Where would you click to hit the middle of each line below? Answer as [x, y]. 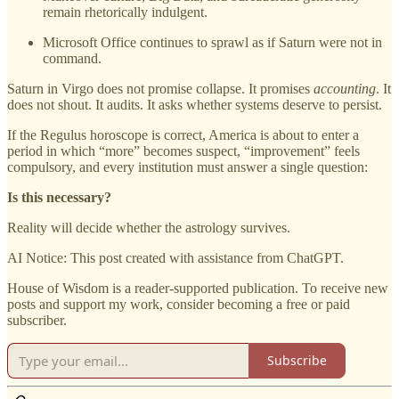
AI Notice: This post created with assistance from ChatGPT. [175, 257]
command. [72, 58]
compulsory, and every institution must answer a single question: [187, 167]
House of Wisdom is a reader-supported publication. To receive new [198, 288]
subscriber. [37, 320]
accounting [345, 88]
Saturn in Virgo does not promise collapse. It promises [160, 88]
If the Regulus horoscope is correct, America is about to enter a [183, 134]
